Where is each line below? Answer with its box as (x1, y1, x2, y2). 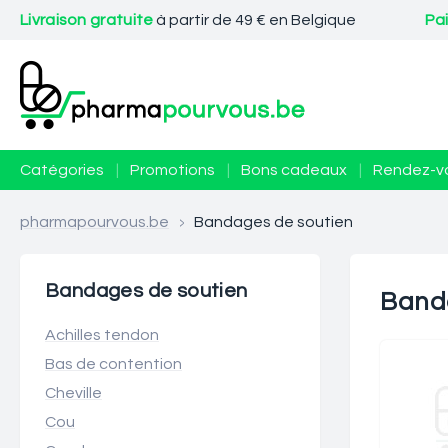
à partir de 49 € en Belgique (153, 12, 357, 28)
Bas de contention (45, 356, 182, 372)
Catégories (20, 162, 104, 178)
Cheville (45, 385, 102, 401)
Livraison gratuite (20, 12, 154, 28)
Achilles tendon (45, 327, 159, 343)
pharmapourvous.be (20, 214, 169, 230)
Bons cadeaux (241, 162, 347, 178)
